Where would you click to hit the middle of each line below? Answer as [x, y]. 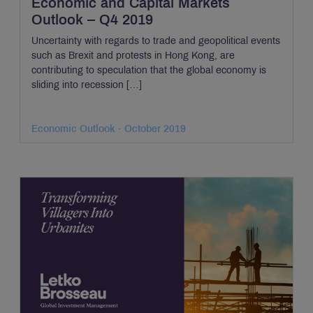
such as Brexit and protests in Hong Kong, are [133, 56]
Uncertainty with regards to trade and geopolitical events [156, 41]
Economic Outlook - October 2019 [109, 129]
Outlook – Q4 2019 [92, 20]
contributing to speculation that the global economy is [149, 70]
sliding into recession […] [87, 85]
